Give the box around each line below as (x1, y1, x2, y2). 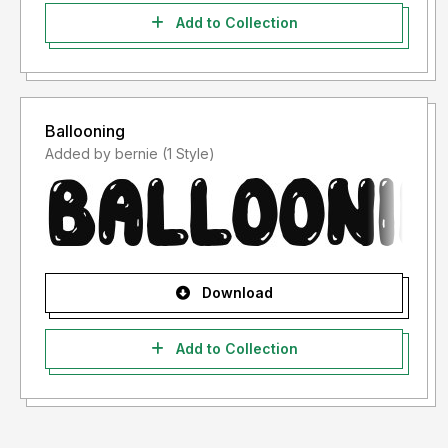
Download (197, 284, 273, 302)
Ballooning (45, 121, 125, 142)
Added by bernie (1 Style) (162, 145, 215, 163)
